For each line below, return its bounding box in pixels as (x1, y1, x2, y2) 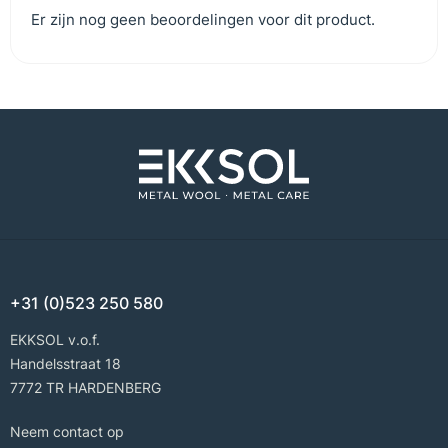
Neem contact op (10, 422, 124, 440)
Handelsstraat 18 (10, 354, 121, 372)
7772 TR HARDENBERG (10, 378, 161, 396)
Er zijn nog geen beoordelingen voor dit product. (31, 10, 375, 29)
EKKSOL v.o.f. (10, 330, 100, 348)
